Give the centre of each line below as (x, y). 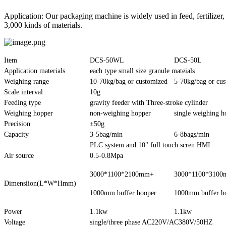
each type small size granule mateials (142, 71)
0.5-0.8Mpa (106, 155)
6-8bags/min (192, 134)
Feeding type (22, 102)
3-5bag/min (106, 134)
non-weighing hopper (120, 113)
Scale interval (23, 92)
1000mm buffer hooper (123, 193)
